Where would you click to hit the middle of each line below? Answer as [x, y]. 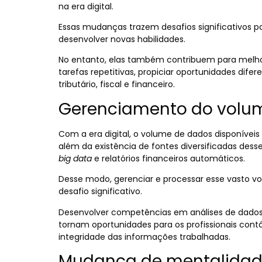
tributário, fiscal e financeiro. [117, 85]
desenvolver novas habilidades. [123, 39]
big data [75, 158]
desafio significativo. [101, 192]
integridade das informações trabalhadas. [144, 237]
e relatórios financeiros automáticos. [170, 158]
